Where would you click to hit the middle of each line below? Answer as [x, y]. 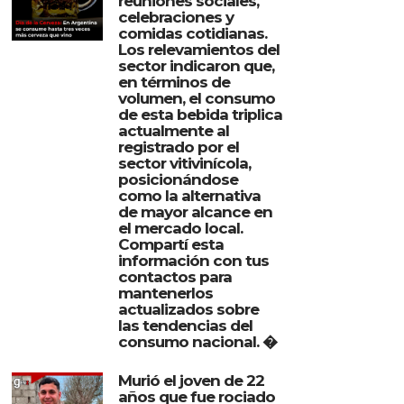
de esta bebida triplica [200, 114]
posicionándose [178, 179]
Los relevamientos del [198, 49]
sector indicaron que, [196, 65]
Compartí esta [170, 244]
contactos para [174, 276]
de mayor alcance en [195, 211]
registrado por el [178, 147]
